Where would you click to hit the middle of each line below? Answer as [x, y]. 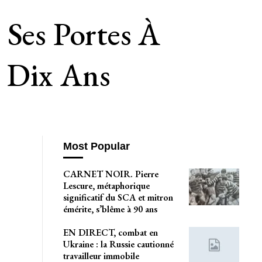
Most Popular [96, 146]
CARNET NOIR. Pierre [111, 174]
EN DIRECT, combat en [110, 232]
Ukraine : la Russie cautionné [118, 244]
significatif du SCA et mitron [118, 197]
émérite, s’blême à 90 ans [110, 209]
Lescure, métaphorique [106, 185]
